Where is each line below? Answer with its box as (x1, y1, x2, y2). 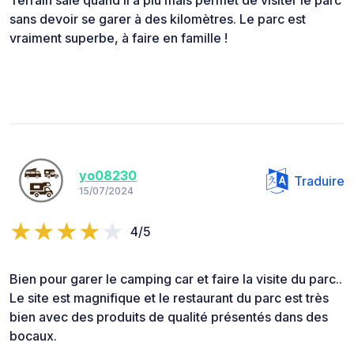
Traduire (294, 173, 345, 190)
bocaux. (9, 328, 57, 345)
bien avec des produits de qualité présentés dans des (9, 309, 328, 326)
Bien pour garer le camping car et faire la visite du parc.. (9, 271, 342, 288)
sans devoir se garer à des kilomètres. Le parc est (9, 11, 306, 28)
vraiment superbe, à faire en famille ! (9, 30, 228, 47)
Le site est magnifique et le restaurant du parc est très (9, 290, 329, 307)
